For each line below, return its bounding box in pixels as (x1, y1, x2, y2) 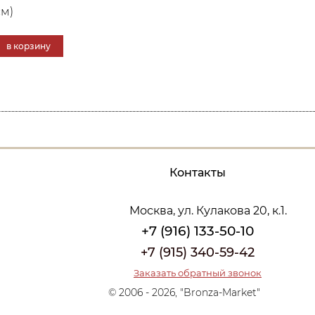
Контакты (169, 165, 226, 179)
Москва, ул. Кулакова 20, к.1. (129, 203, 287, 217)
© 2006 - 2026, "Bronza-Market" (108, 285, 260, 299)
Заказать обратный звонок (134, 266, 262, 278)
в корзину (6, 40, 51, 51)
